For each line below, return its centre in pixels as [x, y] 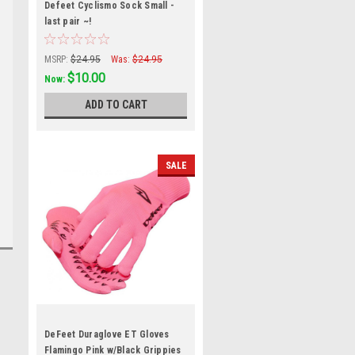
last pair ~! [68, 21]
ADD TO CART [116, 105]
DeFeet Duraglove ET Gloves [107, 334]
